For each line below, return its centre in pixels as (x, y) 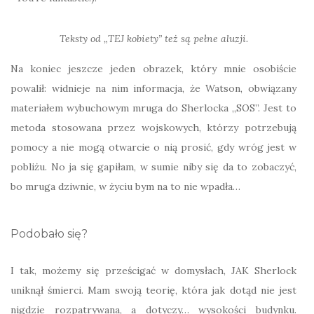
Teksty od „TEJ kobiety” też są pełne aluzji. (153, 39)
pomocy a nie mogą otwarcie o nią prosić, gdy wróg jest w (153, 147)
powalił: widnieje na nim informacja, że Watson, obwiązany (153, 88)
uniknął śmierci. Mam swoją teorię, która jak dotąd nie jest (153, 290)
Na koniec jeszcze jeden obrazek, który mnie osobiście (153, 69)
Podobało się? (49, 234)
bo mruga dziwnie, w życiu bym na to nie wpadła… (125, 186)
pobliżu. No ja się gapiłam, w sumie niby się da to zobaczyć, (153, 167)
